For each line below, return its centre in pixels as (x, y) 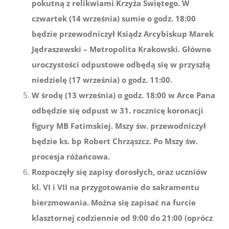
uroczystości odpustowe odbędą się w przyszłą (121, 65)
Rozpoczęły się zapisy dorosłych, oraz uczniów (120, 172)
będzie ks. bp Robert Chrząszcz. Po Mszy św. (115, 141)
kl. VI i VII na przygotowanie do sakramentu (116, 187)
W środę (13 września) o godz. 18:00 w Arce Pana (124, 95)
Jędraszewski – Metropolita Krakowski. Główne (122, 49)
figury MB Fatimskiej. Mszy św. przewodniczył (119, 126)
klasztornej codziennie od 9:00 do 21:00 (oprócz (122, 218)
